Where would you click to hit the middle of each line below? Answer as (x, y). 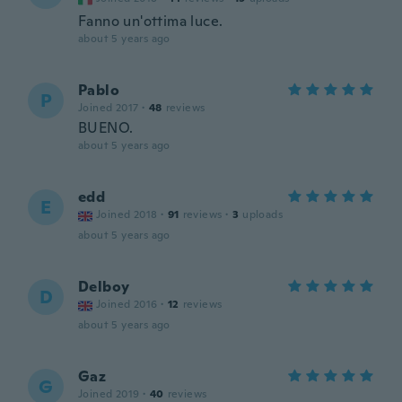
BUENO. (106, 128)
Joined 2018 (127, 214)
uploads (263, 214)
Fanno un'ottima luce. (151, 21)
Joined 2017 (109, 108)
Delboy (104, 287)
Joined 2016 (127, 304)
